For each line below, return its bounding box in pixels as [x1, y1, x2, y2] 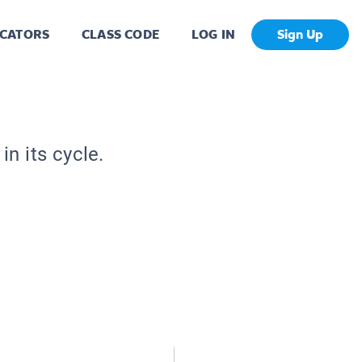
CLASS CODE [82, 26, 159, 44]
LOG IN [191, 26, 235, 44]
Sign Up [277, 26, 323, 44]
